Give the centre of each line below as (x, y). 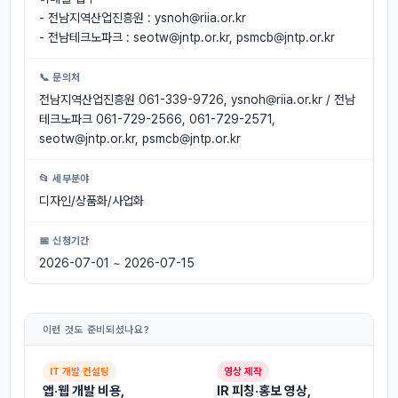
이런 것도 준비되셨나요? (96, 330)
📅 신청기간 (64, 240)
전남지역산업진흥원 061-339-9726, (135, 99)
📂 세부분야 (64, 178)
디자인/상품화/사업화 (91, 200)
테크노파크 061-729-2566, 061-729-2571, (157, 119)
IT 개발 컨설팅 (79, 371)
